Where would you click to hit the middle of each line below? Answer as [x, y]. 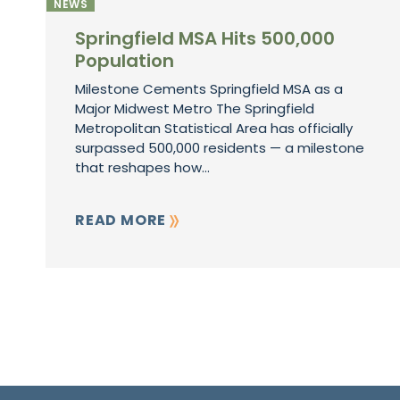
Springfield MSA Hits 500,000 [205, 38]
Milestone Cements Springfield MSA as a [209, 89]
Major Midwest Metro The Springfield [195, 108]
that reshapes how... [142, 167]
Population [125, 61]
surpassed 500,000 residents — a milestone [220, 148]
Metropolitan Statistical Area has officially [214, 128]
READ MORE [122, 220]
